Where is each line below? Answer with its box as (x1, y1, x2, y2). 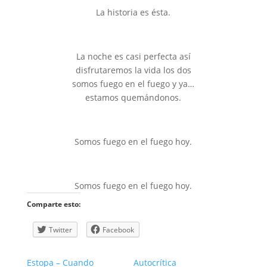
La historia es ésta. (96, 7, 171, 18)
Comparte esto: (26, 199, 80, 209)
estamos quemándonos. (85, 92, 182, 103)
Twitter (48, 225, 72, 235)
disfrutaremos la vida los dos (75, 64, 191, 76)
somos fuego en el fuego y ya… (72, 78, 195, 89)
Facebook (102, 225, 134, 235)
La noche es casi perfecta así (76, 51, 191, 62)
